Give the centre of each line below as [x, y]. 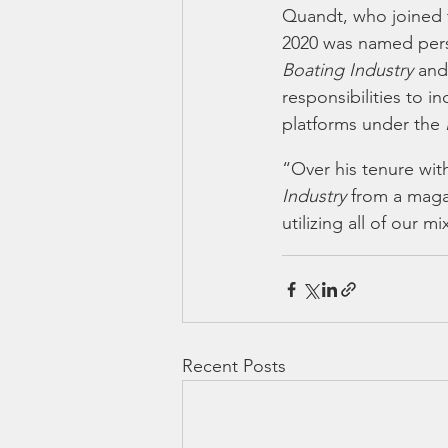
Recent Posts [234, 366]
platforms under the [363, 124]
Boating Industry [347, 70]
